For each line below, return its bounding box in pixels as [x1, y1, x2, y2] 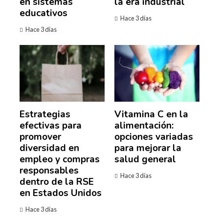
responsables [20, 164, 79, 177]
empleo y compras [20, 153, 100, 166]
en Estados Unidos [20, 186, 102, 199]
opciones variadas [114, 130, 193, 143]
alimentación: [114, 119, 174, 132]
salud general [114, 153, 176, 166]
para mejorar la [114, 141, 181, 154]
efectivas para [20, 119, 82, 132]
